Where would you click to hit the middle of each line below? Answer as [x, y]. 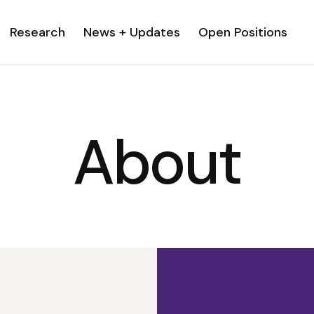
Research [38, 32]
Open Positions [243, 32]
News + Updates [132, 32]
